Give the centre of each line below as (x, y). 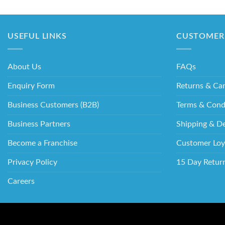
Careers (21, 181)
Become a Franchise (42, 143)
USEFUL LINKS (37, 36)
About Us (24, 67)
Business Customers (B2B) (53, 105)
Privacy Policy (32, 162)
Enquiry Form (31, 86)
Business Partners (39, 124)
